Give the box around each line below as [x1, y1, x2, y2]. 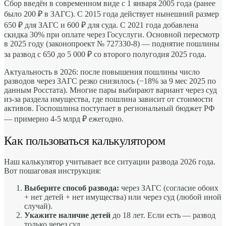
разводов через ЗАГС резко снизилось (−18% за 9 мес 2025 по [4, 76, 216, 85]
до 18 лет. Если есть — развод [110, 211, 215, 220]
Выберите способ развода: [24, 184, 119, 193]
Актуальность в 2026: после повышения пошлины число [4, 67, 200, 76]
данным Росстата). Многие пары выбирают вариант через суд [4, 85, 217, 94]
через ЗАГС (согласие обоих [119, 184, 218, 193]
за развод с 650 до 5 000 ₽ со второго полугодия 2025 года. [4, 49, 206, 59]
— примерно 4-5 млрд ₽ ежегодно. [4, 114, 124, 123]
